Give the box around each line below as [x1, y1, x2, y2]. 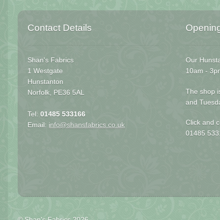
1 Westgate [27, 67, 63, 75]
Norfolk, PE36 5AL [27, 89, 85, 97]
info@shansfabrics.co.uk [49, 121, 125, 129]
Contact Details [27, 22, 92, 33]
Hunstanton [27, 78, 64, 86]
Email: [27, 121, 49, 129]
